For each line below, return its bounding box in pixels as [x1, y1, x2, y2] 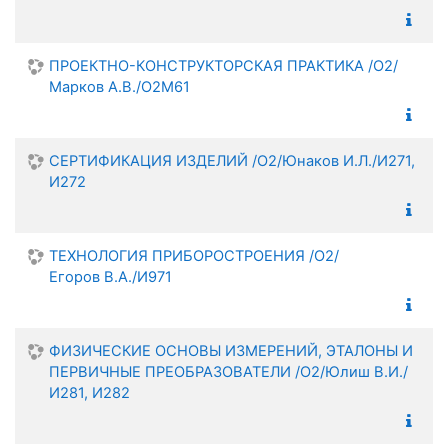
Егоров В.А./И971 [49, 267, 172, 286]
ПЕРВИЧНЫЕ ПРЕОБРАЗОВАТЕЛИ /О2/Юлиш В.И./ [49, 362, 408, 381]
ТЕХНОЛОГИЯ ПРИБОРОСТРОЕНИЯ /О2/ [49, 246, 339, 265]
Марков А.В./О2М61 [49, 77, 190, 96]
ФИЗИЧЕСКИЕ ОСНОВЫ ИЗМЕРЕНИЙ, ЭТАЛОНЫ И [49, 341, 413, 360]
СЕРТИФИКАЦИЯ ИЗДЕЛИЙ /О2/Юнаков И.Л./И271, [49, 151, 415, 170]
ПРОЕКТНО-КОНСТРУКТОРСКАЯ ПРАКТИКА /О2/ [49, 56, 398, 75]
